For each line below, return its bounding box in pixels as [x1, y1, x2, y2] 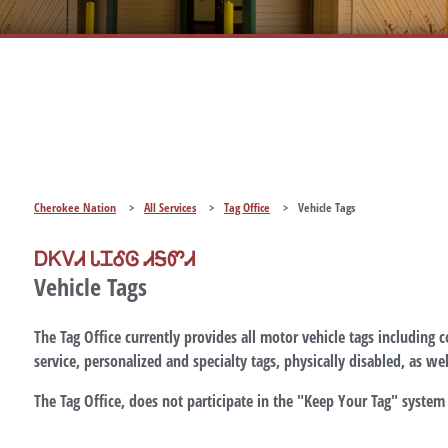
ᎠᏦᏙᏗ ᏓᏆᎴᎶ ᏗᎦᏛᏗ [34, 245, 195, 273]
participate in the [183, 390, 297, 413]
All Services [144, 199, 196, 217]
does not [129, 390, 183, 413]
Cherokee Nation [34, 199, 116, 217]
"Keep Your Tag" [297, 390, 398, 413]
